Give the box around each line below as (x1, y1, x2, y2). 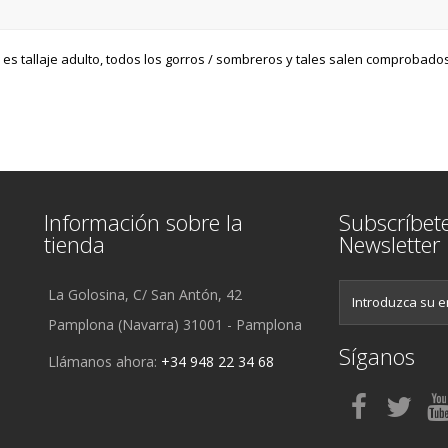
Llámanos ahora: (48, 351, 161, 371)
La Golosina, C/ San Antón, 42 (48, 284, 242, 304)
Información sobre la (44, 206, 243, 237)
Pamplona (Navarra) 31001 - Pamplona (48, 314, 302, 334)
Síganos (339, 340, 415, 371)
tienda (44, 228, 105, 259)
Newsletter (339, 228, 440, 259)
